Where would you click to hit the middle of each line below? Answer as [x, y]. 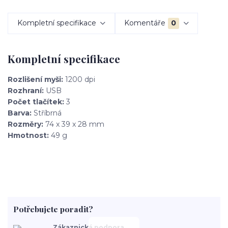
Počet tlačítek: [37, 102]
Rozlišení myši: [36, 80]
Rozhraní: [27, 91]
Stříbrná [48, 113]
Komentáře [145, 23]
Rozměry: [25, 124]
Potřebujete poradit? [53, 209]
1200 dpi [80, 80]
